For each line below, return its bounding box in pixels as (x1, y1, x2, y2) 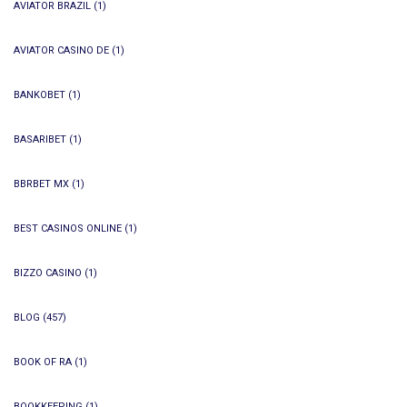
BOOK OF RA (14, 356, 72, 368)
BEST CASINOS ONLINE (14, 223, 122, 234)
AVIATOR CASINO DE (14, 45, 109, 56)
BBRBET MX (14, 178, 69, 190)
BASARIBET (14, 134, 66, 145)
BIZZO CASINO (14, 267, 82, 279)
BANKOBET (14, 89, 65, 101)
